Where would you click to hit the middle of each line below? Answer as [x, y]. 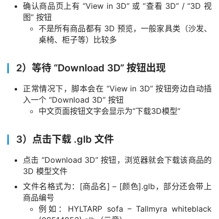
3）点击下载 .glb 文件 [65, 139]
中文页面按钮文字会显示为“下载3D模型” [109, 111]
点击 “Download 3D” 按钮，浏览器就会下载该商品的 [117, 160]
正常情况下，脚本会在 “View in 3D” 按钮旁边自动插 [117, 88]
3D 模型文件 [45, 171]
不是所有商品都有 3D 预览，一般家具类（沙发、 [125, 28]
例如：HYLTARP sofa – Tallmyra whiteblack [125, 208]
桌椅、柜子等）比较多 [78, 39]
